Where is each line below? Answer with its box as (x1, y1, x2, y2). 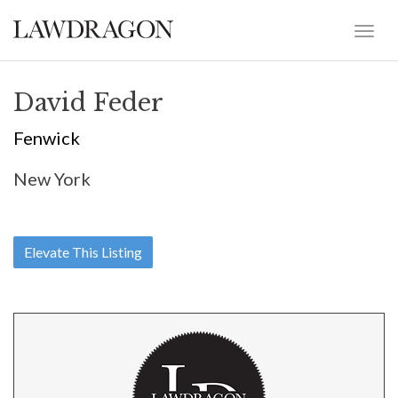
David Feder (13, 88, 163, 117)
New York (13, 168, 91, 189)
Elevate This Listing (24, 243, 142, 260)
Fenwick (13, 127, 80, 148)
